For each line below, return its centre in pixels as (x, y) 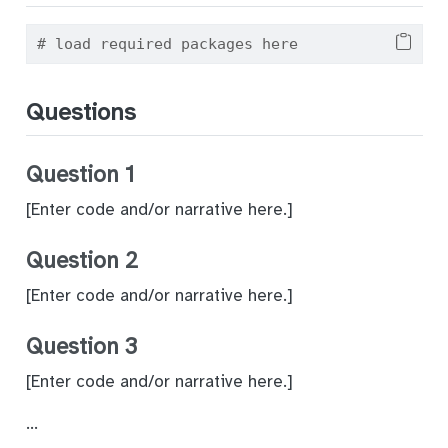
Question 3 (81, 347)
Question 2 (81, 261)
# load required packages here (167, 44)
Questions (80, 112)
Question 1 (79, 175)
